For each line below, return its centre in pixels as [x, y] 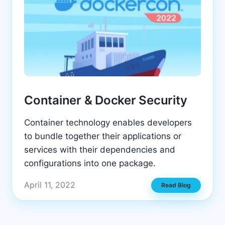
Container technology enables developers [108, 123]
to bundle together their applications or [103, 136]
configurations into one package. [90, 163]
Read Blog [176, 185]
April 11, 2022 [50, 185]
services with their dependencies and [100, 150]
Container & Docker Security [106, 100]
